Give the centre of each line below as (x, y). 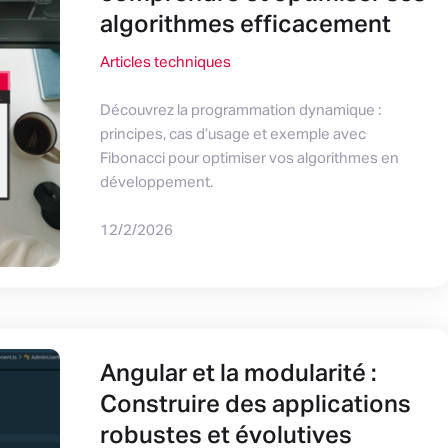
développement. (156, 182)
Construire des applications (255, 404)
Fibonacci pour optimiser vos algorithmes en (249, 158)
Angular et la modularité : (238, 373)
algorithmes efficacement (245, 24)
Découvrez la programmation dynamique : (240, 110)
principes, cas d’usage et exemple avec (232, 134)
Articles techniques (165, 62)
